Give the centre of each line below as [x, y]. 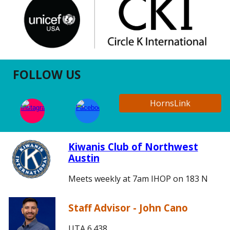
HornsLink [170, 103]
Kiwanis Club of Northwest [133, 147]
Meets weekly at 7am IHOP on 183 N [138, 179]
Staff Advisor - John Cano [128, 208]
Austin [84, 158]
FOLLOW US [47, 75]
